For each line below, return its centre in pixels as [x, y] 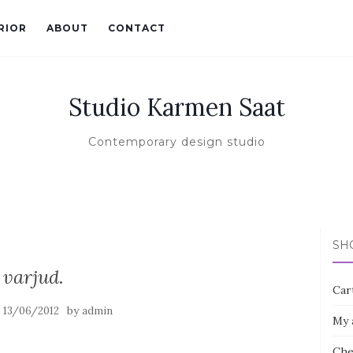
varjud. [33, 277]
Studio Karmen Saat [176, 107]
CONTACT [137, 28]
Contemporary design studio [176, 142]
